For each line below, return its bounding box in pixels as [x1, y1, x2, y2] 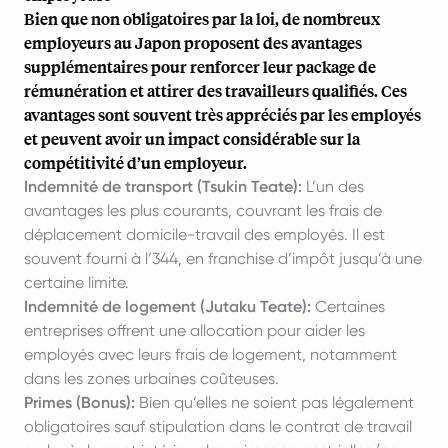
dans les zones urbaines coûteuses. [24, 369, 279, 388]
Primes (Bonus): [24, 393, 135, 412]
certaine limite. [24, 273, 129, 292]
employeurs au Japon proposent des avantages [24, 32, 362, 53]
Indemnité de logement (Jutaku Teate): [24, 297, 311, 316]
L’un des [302, 177, 364, 196]
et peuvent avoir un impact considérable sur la [24, 128, 360, 149]
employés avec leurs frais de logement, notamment [24, 345, 397, 364]
